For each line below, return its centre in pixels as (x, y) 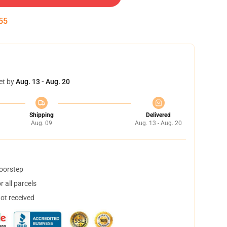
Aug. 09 (41, 123)
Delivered (158, 115)
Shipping (41, 115)
